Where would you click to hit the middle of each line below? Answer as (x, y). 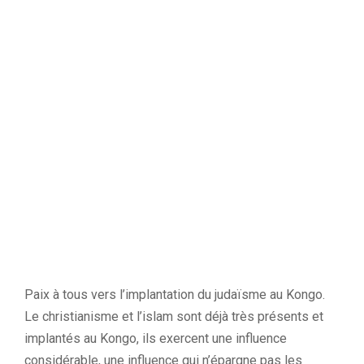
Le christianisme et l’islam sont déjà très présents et (174, 316)
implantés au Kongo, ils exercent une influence (156, 338)
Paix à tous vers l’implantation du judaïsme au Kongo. (175, 295)
